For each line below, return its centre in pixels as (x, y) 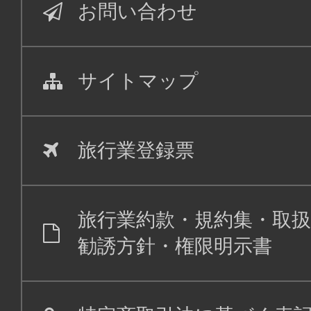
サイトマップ (138, 81)
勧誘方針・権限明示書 (175, 246)
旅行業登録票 (136, 150)
